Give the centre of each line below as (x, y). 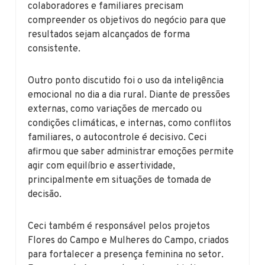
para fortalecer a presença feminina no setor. (126, 255)
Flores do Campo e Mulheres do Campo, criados (129, 240)
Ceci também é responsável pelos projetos (119, 226)
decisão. (45, 194)
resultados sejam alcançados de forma (109, 35)
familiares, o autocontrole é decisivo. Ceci (117, 138)
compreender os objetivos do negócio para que (127, 20)
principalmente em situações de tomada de (120, 180)
